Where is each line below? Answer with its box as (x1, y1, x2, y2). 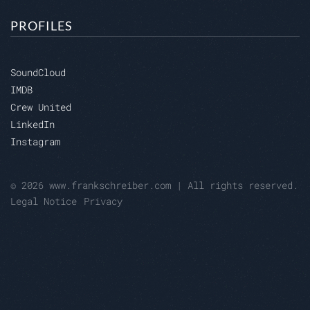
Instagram (10, 135, 60, 149)
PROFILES (10, 18, 73, 34)
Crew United (10, 100, 71, 114)
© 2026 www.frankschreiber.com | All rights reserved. (10, 179, 298, 192)
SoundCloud (10, 66, 66, 80)
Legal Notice (10, 194, 77, 208)
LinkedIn (10, 118, 55, 131)
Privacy (84, 194, 122, 208)
